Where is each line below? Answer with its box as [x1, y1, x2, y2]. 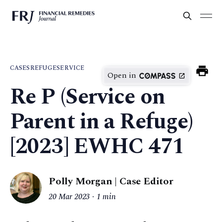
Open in [108, 69, 136, 82]
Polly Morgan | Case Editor [49, 173, 173, 189]
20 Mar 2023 [49, 191, 90, 203]
